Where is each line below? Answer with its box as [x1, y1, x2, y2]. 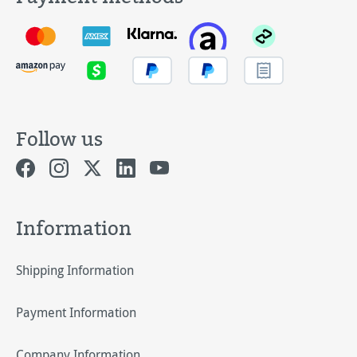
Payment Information [16, 304, 136, 321]
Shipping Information [16, 261, 134, 279]
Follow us [16, 125, 103, 152]
